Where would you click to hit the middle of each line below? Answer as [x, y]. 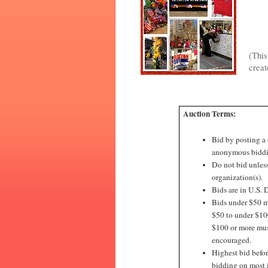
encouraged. [232, 240]
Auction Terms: [209, 113]
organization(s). [237, 177]
